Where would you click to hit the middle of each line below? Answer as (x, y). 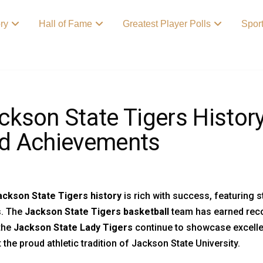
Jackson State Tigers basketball (97, 212)
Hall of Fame (66, 23)
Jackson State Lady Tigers (73, 227)
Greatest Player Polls (167, 23)
